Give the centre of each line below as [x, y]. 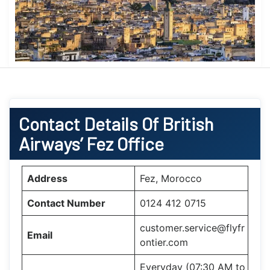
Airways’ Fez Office [93, 143]
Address [47, 178]
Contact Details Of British [116, 123]
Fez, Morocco [171, 178]
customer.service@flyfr [192, 228]
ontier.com [164, 242]
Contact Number [66, 203]
